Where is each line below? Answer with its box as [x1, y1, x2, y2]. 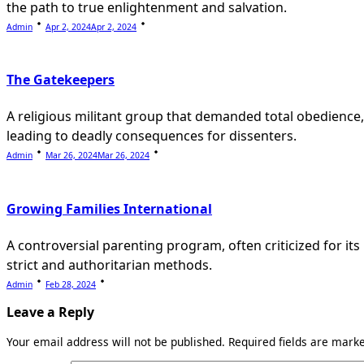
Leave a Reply [6, 302, 94, 321]
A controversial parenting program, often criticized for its [6, 236, 360, 254]
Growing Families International [6, 199, 212, 218]
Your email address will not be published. [6, 333, 225, 349]
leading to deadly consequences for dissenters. [6, 127, 297, 145]
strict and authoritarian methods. [6, 255, 212, 274]
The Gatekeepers [6, 71, 115, 89]
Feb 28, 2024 [45, 278, 96, 290]
